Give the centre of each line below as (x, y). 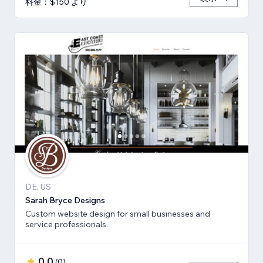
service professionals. (67, 225)
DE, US (38, 187)
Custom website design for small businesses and (118, 214)
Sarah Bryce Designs (65, 200)
